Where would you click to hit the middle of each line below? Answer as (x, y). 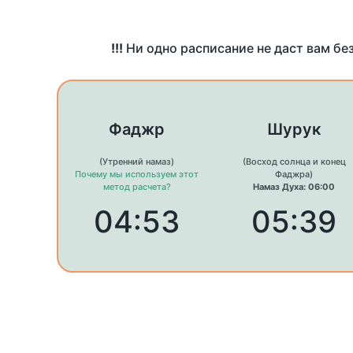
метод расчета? (137, 187)
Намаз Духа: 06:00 (294, 187)
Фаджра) (294, 175)
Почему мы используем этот (137, 175)
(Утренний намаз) (137, 162)
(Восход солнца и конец (294, 162)
